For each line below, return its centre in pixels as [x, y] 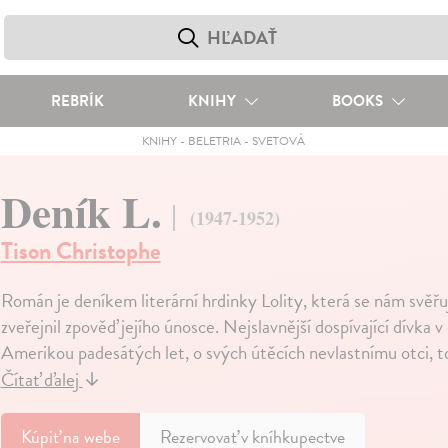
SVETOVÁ [279, 141]
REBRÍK [77, 101]
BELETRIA [215, 141]
